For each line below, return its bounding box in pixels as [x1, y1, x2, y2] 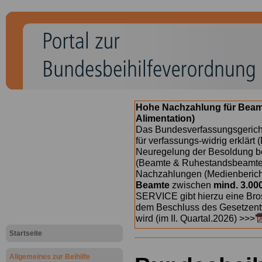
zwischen [170, 180, 213, 190]
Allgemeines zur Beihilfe [9, 253, 90, 261]
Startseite [9, 229, 42, 237]
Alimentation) [136, 113, 195, 123]
